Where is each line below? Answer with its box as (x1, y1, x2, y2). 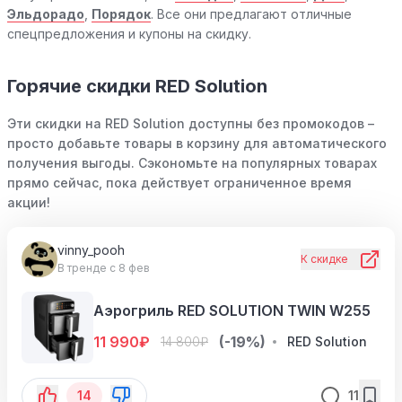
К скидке (301, 252, 348, 267)
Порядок (92, 6, 151, 22)
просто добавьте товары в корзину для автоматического (7, 135, 387, 152)
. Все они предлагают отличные (151, 6, 352, 22)
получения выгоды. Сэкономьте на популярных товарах (7, 155, 377, 171)
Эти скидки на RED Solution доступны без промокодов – (7, 116, 374, 132)
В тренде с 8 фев (57, 261, 150, 275)
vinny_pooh (57, 242, 125, 258)
